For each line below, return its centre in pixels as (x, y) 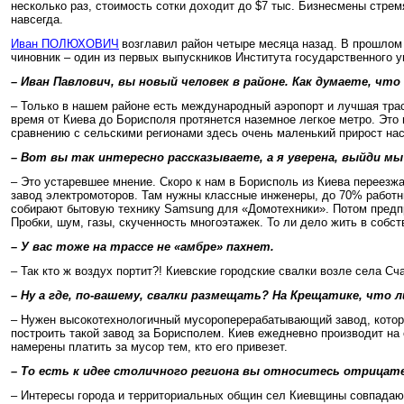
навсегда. (37, 19)
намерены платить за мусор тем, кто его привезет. (149, 347)
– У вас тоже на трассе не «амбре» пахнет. (142, 247)
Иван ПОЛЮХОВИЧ (65, 44)
